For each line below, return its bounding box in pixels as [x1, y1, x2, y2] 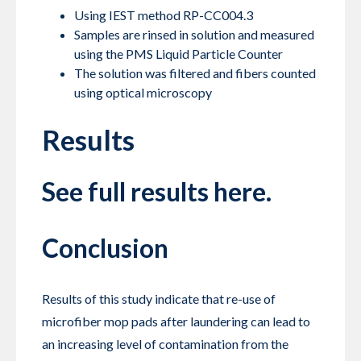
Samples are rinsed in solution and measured [74, 27, 314, 43]
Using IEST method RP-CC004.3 [74, 7, 253, 23]
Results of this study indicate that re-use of [42, 291, 276, 307]
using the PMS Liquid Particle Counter [74, 46, 283, 62]
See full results [42, 176, 214, 208]
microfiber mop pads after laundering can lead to [42, 313, 310, 330]
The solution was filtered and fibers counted [74, 65, 316, 81]
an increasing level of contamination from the [42, 336, 288, 352]
